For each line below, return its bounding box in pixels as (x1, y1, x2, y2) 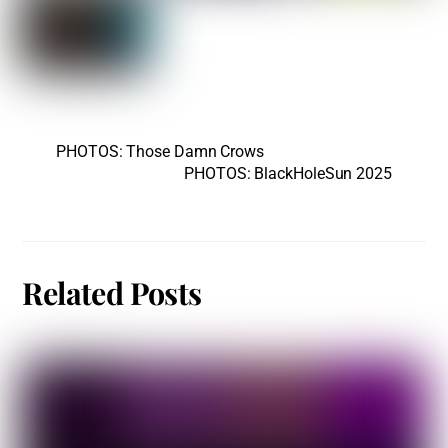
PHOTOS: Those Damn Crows (56, 141, 265, 161)
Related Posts (22, 272, 202, 314)
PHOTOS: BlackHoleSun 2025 (184, 163, 392, 183)
